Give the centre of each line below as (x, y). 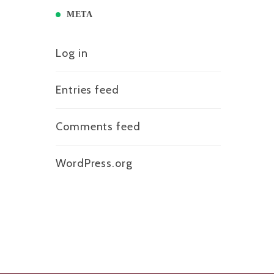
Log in (72, 53)
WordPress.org (94, 163)
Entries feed (87, 90)
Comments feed (98, 126)
